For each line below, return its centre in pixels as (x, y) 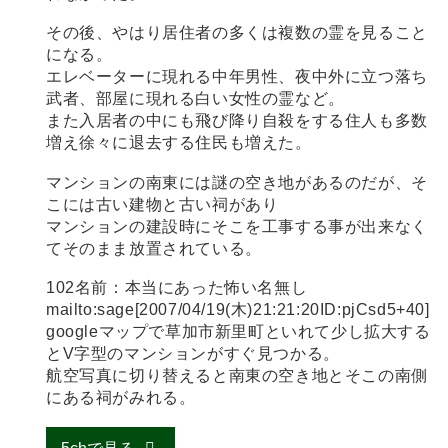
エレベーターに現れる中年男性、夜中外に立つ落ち (237, 77)
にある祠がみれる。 (121, 398)
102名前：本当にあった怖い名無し (177, 288)
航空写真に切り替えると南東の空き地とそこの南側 (237, 376)
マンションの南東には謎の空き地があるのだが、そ (237, 182)
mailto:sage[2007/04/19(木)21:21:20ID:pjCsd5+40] (238, 310)
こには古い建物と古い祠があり (162, 204)
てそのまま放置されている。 (154, 248)
